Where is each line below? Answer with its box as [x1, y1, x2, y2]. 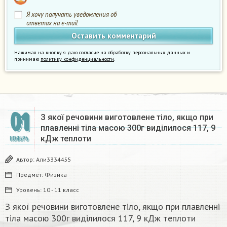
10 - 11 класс [43, 186, 79, 194]
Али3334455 [36, 156, 71, 164]
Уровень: [16, 186, 43, 194]
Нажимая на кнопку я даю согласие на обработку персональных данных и [14, 49, 190, 56]
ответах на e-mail [26, 19, 78, 28]
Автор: [16, 156, 36, 164]
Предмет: [16, 171, 45, 179]
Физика [45, 171, 67, 179]
